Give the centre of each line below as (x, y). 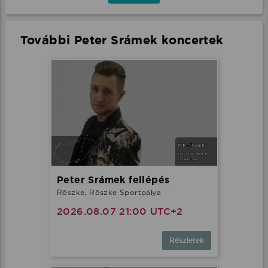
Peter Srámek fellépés (113, 179)
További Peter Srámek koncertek (122, 40)
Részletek (187, 240)
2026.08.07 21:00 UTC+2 (120, 211)
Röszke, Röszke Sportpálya (109, 192)
